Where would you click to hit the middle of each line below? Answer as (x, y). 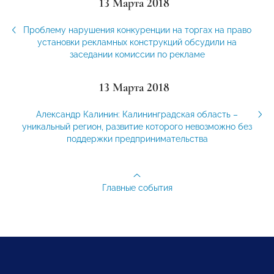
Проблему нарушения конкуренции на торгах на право (137, 30)
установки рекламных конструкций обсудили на (137, 43)
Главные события (137, 188)
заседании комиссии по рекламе (137, 55)
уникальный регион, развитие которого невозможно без (137, 127)
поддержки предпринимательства (137, 139)
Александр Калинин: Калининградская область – (137, 115)
